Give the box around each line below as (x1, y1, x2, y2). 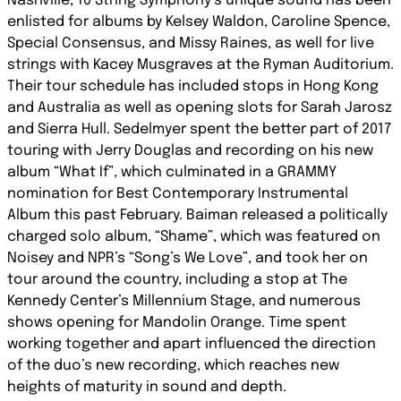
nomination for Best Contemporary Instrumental (7, 186, 348, 201)
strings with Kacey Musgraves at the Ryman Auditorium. (7, 57, 394, 73)
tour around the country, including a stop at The (7, 272, 347, 287)
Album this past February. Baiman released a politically (7, 208, 388, 223)
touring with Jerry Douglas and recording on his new (7, 143, 373, 158)
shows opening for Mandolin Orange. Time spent (7, 315, 346, 330)
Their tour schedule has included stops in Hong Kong (7, 79, 379, 94)
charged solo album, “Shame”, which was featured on (7, 229, 380, 244)
